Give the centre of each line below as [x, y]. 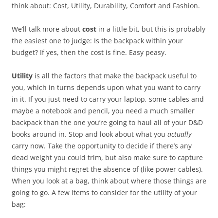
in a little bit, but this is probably [151, 29]
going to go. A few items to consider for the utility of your [104, 192]
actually [179, 134]
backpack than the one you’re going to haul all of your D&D [107, 122]
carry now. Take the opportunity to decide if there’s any [102, 146]
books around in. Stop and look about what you [90, 134]
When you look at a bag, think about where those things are [109, 181]
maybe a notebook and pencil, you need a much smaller [103, 111]
